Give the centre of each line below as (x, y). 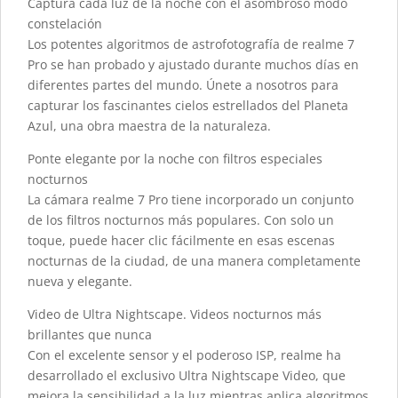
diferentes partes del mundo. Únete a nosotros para (183, 85)
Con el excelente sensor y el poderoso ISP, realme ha (184, 355)
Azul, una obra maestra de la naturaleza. (149, 126)
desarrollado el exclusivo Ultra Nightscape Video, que (187, 376)
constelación (65, 24)
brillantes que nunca (90, 335)
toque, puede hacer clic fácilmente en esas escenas (181, 241)
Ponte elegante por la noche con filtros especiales (175, 159)
